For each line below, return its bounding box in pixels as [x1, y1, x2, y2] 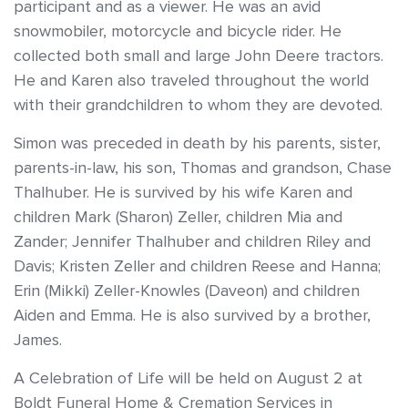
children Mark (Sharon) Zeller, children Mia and [14, 208, 342, 228]
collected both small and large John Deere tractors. [14, 46, 383, 66]
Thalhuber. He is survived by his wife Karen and [14, 183, 352, 203]
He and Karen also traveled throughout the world [14, 71, 369, 91]
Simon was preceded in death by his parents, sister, [14, 134, 381, 154]
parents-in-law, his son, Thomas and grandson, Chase [14, 158, 392, 178]
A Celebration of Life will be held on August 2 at [14, 369, 362, 389]
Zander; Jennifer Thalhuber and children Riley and [14, 232, 371, 252]
